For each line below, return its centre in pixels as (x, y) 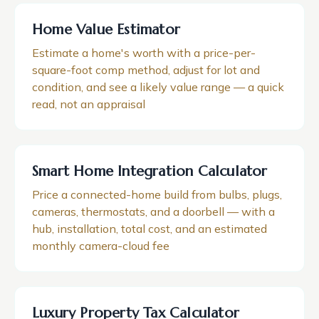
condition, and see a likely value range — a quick (158, 87)
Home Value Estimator (106, 30)
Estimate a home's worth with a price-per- (144, 53)
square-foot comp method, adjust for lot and (146, 70)
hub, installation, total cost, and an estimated (150, 229)
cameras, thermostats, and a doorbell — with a (153, 211)
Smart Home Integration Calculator (150, 171)
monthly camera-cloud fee (101, 246)
